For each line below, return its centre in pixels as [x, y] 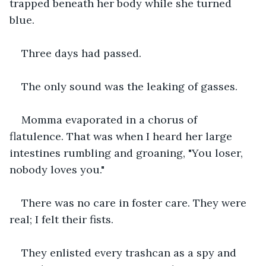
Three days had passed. [81, 53]
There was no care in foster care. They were [135, 202]
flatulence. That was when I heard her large [122, 136]
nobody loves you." [58, 169]
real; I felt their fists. [63, 219]
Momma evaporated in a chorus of [111, 119]
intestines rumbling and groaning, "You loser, [128, 153]
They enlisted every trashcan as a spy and [130, 252]
